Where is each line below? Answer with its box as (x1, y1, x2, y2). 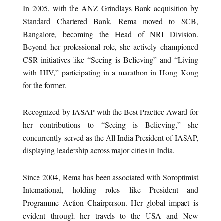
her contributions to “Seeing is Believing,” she (23, 119, 198, 130)
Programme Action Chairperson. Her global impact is (23, 197, 198, 208)
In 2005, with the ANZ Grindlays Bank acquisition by (23, 3, 198, 14)
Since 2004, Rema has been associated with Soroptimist (23, 172, 198, 183)
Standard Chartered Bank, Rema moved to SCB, (23, 16, 198, 27)
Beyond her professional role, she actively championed (23, 41, 198, 52)
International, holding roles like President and (23, 184, 198, 195)
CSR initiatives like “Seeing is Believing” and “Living (23, 54, 198, 65)
